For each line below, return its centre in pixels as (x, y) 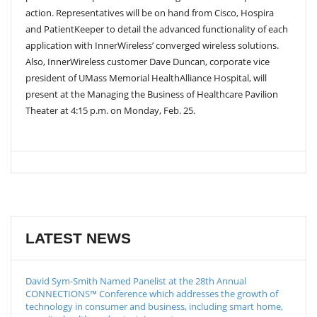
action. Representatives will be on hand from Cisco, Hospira (150, 13)
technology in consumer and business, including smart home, (154, 307)
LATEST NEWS (78, 238)
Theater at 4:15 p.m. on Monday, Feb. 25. (110, 111)
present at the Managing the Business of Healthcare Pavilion (152, 94)
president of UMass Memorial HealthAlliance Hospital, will (146, 78)
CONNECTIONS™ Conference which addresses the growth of (152, 294)
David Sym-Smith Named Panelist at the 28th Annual (136, 281)
